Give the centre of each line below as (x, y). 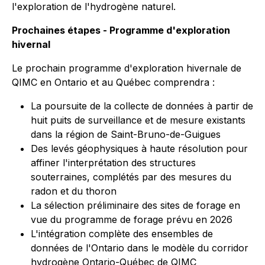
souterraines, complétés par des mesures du (131, 177)
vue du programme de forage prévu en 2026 (132, 219)
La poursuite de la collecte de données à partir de (142, 106)
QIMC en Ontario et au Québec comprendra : (113, 82)
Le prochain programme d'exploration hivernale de (127, 68)
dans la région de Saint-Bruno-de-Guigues (126, 134)
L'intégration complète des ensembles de (122, 234)
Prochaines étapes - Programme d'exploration (121, 30)
